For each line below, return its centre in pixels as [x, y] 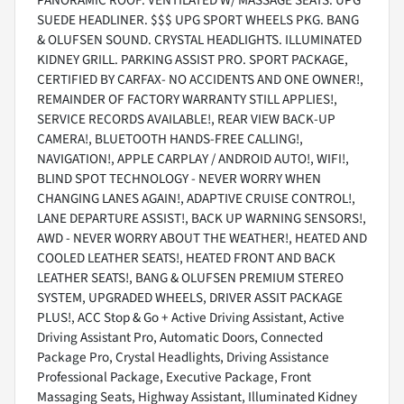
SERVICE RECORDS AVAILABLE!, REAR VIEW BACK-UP [186, 119]
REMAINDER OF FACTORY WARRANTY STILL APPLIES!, [187, 100]
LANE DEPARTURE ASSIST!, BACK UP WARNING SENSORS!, [202, 219]
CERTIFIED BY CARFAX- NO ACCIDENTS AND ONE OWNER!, [200, 80]
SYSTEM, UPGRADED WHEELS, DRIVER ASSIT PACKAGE [190, 298]
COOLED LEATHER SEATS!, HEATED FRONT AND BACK [186, 258]
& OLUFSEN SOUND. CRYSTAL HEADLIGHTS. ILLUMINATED [199, 40]
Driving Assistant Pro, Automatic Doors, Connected [180, 338]
